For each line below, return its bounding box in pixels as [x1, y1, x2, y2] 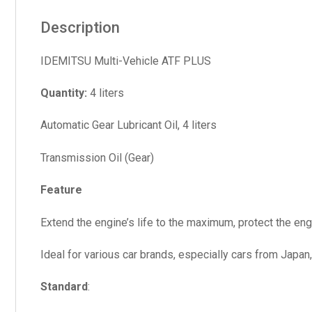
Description [40, 18, 120, 36]
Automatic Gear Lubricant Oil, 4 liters [40, 118, 217, 132]
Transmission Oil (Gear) [40, 150, 154, 164]
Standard [40, 280, 88, 294]
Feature [40, 183, 82, 197]
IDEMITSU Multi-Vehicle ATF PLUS [40, 54, 211, 68]
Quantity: [40, 86, 90, 100]
